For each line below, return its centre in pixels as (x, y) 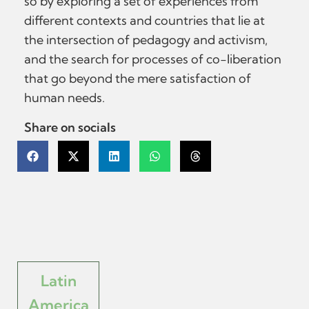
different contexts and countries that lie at (144, 20)
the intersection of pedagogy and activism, (146, 40)
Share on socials (70, 127)
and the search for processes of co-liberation (153, 59)
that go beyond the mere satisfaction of (138, 78)
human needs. (64, 98)
